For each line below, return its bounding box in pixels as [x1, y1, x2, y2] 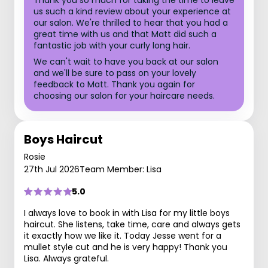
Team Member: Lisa [80, 163, 162, 175]
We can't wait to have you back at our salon [33, 56, 218, 68]
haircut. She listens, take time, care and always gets [24, 218, 240, 230]
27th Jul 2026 [24, 163, 80, 175]
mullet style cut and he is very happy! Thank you [24, 241, 227, 253]
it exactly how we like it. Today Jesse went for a [24, 230, 221, 242]
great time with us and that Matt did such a [33, 28, 217, 40]
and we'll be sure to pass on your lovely [33, 67, 196, 79]
